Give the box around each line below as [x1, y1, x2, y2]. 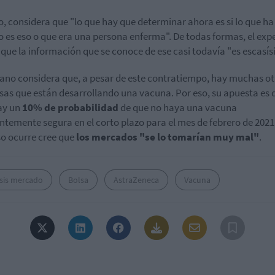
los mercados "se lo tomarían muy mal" [76, 130, 259, 144]
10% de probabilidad [22, 101, 118, 115]
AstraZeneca [114, 174, 159, 186]
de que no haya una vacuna [118, 101, 237, 115]
